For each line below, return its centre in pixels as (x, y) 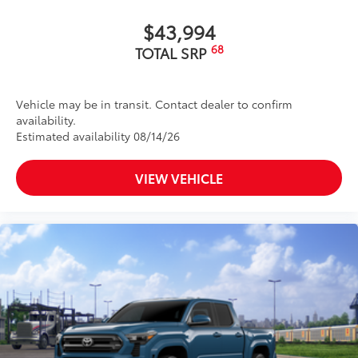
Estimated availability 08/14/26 (98, 136)
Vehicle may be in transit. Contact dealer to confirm (154, 104)
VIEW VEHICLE (179, 178)
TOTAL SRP (173, 53)
